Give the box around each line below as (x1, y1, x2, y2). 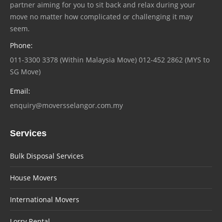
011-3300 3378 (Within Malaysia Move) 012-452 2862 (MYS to (10, 55, 210, 64)
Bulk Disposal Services (10, 151, 84, 161)
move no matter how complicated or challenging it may (10, 11, 193, 21)
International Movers (10, 194, 79, 204)
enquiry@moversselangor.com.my (10, 100, 123, 110)
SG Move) (10, 66, 41, 76)
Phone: (10, 40, 33, 50)
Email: (10, 86, 30, 96)
